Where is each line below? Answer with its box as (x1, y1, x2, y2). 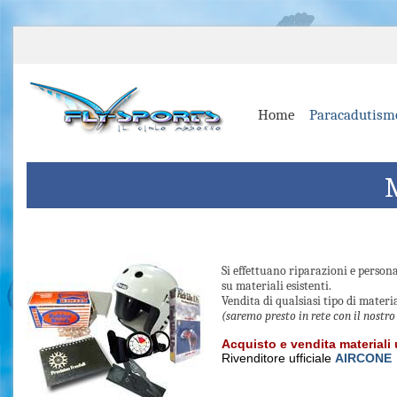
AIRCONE (335, 351, 392, 365)
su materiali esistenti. (222, 278, 331, 293)
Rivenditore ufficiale (222, 351, 335, 365)
